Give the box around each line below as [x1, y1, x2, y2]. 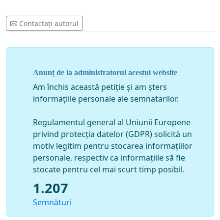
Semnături [33, 196, 72, 208]
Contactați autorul [19, 19, 79, 28]
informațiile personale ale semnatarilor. [33, 93, 179, 104]
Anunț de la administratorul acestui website [33, 68, 177, 77]
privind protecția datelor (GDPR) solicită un [33, 128, 192, 139]
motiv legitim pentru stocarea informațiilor [33, 140, 192, 151]
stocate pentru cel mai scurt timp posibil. [33, 164, 185, 175]
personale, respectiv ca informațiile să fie [33, 152, 185, 163]
